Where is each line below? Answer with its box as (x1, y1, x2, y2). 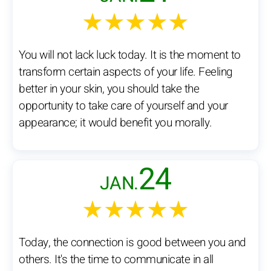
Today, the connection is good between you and (19, 234, 246, 252)
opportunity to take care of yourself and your (19, 97, 228, 115)
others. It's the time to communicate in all (19, 251, 214, 269)
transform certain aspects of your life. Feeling (19, 64, 233, 81)
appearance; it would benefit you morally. (19, 114, 212, 132)
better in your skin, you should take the (19, 80, 199, 98)
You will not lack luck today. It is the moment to (19, 47, 241, 64)
